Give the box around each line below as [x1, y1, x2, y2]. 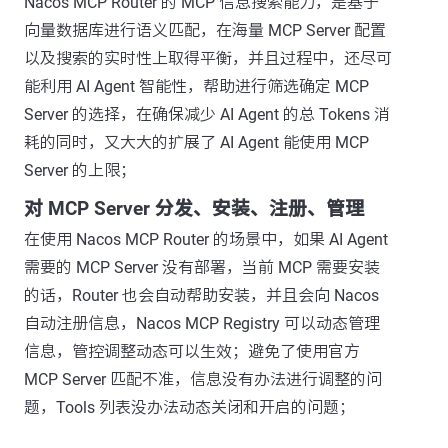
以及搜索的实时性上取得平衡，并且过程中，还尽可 [24, 49, 392, 68]
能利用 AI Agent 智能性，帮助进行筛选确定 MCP [24, 77, 369, 96]
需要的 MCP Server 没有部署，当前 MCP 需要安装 [24, 258, 380, 277]
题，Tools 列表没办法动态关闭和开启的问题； [24, 398, 355, 417]
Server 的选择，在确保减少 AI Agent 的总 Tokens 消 [24, 105, 390, 124]
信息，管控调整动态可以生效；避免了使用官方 [24, 342, 360, 361]
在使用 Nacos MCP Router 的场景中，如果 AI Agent [24, 230, 388, 249]
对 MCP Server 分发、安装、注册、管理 [24, 198, 364, 220]
